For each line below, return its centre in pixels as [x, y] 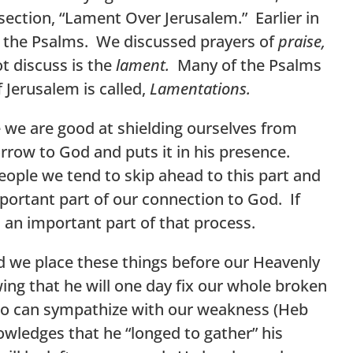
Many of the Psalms [245, 65]
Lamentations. [200, 88]
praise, [302, 41]
